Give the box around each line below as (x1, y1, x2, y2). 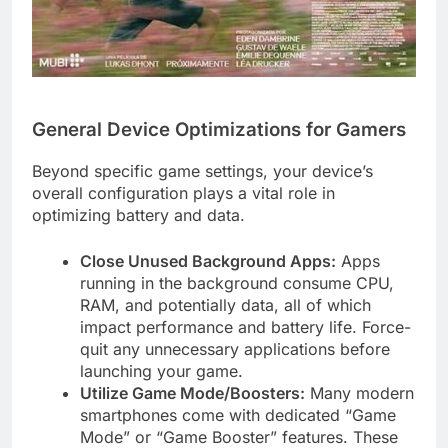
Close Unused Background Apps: (80, 250, 336, 271)
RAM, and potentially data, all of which (80, 294, 371, 315)
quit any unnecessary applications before (80, 338, 390, 359)
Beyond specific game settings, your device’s (32, 160, 373, 181)
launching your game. (80, 360, 243, 381)
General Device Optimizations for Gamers (32, 117, 406, 141)
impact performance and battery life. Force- (80, 316, 411, 337)
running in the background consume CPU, (80, 272, 394, 293)
